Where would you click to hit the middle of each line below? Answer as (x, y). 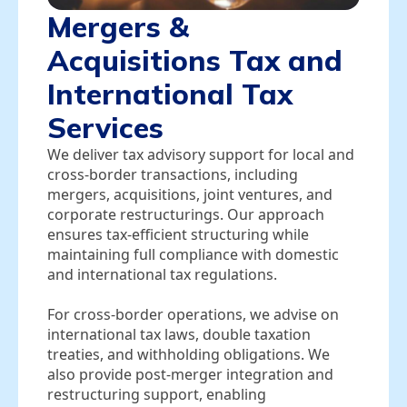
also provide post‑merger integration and (190, 374)
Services (105, 127)
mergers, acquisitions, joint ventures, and (190, 194)
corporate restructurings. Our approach (186, 214)
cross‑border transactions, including (173, 174)
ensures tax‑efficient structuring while (178, 234)
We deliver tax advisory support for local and (201, 154)
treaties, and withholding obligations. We (189, 354)
